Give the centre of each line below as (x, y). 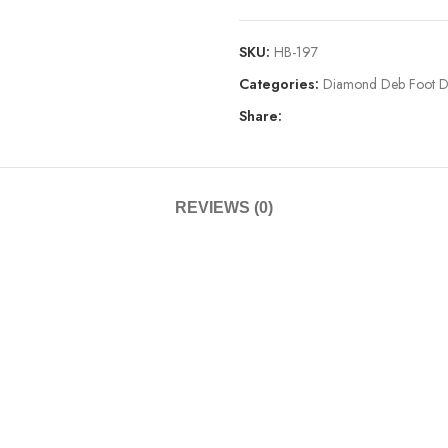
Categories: (279, 83)
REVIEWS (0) (224, 207)
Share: (260, 115)
